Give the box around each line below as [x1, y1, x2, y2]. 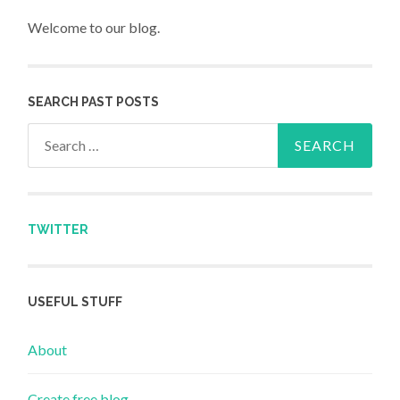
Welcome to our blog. [28, 19, 161, 37]
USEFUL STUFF [28, 295, 123, 310]
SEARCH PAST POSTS [28, 94, 160, 109]
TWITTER [28, 222, 89, 237]
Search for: [28, 126, 95, 144]
